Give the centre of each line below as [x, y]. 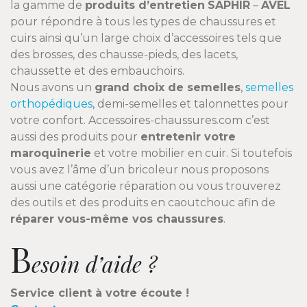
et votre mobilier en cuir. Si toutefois [192, 153]
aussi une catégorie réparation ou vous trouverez [146, 186]
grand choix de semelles [168, 88]
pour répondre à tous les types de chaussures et [143, 22]
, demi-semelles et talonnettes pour [191, 104]
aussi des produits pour [75, 137]
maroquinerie [51, 153]
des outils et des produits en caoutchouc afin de [143, 203]
